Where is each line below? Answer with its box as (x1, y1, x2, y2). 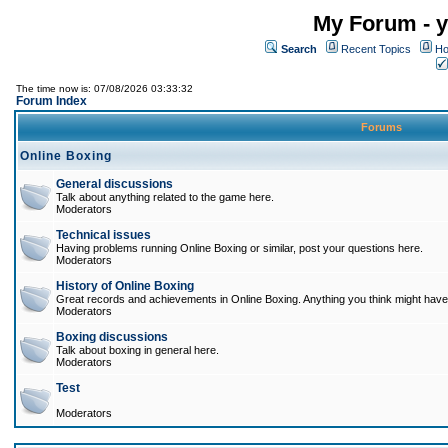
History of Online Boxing (56, 279, 194, 293)
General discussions (56, 177, 173, 191)
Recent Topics (341, 43, 411, 55)
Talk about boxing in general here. (56, 344, 219, 356)
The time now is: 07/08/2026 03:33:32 (16, 83, 193, 94)
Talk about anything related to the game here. (56, 191, 274, 203)
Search (281, 43, 317, 55)
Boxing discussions (56, 330, 168, 344)
